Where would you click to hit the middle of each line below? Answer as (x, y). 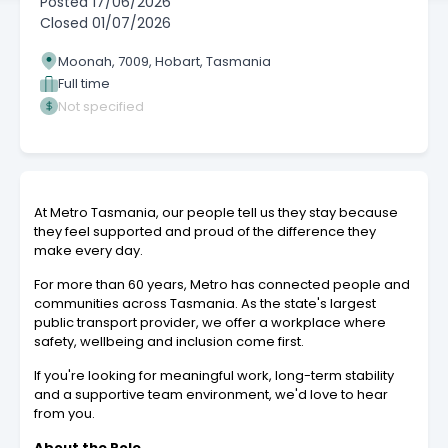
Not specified (101, 106)
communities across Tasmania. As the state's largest (205, 304)
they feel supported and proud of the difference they (205, 232)
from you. (64, 414)
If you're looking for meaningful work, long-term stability (214, 376)
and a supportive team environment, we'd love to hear (211, 395)
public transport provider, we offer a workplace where (210, 323)
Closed (64, 23)
